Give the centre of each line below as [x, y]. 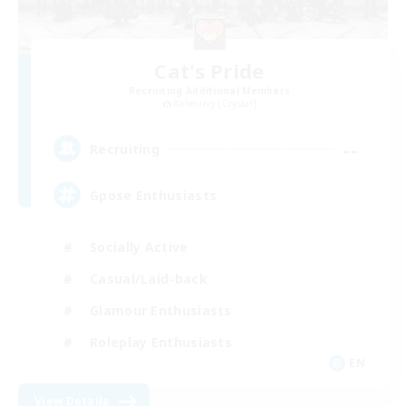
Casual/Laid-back [149, 278]
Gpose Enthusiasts [154, 195]
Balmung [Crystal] [215, 103]
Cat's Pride [209, 70]
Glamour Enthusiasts [161, 310]
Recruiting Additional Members [209, 90]
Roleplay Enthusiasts [161, 342]
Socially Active [139, 246]
